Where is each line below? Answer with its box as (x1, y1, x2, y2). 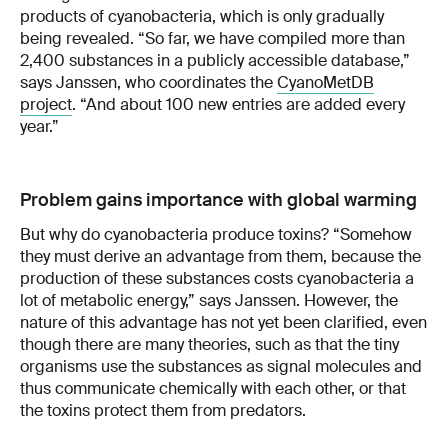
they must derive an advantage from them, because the (20, 245, 421, 267)
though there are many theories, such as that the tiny (20, 333, 399, 355)
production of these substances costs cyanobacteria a (20, 267, 414, 289)
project (20, 93, 72, 115)
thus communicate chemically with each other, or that (20, 377, 406, 399)
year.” (20, 115, 59, 137)
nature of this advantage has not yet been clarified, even (20, 311, 427, 333)
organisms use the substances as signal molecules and (20, 355, 422, 377)
